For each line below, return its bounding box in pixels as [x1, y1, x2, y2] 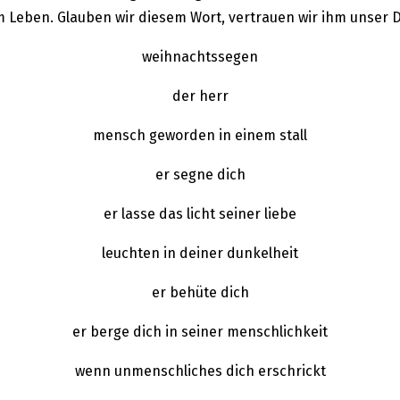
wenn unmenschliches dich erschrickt [74, 362, 326, 380]
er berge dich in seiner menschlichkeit [72, 323, 328, 341]
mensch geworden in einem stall [93, 127, 307, 145]
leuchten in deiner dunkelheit [102, 245, 298, 262]
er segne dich [154, 166, 246, 184]
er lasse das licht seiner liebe [104, 205, 296, 223]
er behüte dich [151, 284, 249, 302]
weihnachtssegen [142, 48, 258, 66]
